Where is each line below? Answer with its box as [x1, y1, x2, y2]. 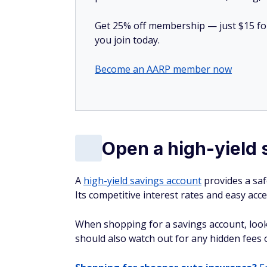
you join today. [95, 33, 160, 46]
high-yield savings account [83, 174, 201, 187]
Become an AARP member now [95, 63, 232, 76]
